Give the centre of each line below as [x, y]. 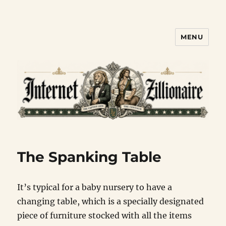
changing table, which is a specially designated [111, 202]
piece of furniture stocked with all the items [105, 216]
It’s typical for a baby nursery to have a [95, 187]
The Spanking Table [90, 157]
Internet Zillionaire [75, 44]
